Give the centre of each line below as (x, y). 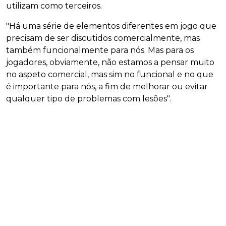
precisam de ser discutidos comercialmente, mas (103, 38)
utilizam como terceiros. (54, 6)
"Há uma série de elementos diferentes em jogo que (111, 26)
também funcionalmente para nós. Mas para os (100, 50)
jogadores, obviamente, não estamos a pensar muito (110, 63)
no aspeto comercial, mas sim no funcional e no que (110, 75)
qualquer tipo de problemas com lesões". (89, 99)
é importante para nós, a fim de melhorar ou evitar (107, 87)
